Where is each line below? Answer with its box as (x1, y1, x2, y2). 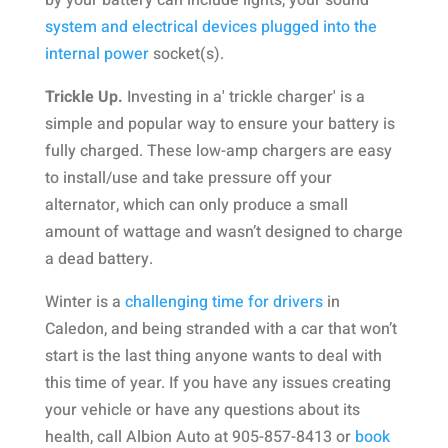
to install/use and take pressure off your (44, 166, 332, 190)
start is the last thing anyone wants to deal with (44, 344, 382, 368)
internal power (44, 42, 149, 66)
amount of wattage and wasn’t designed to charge (44, 220, 403, 244)
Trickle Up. (44, 85, 123, 109)
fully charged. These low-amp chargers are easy (44, 139, 392, 163)
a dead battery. (44, 247, 153, 271)
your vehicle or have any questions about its (44, 398, 360, 422)
